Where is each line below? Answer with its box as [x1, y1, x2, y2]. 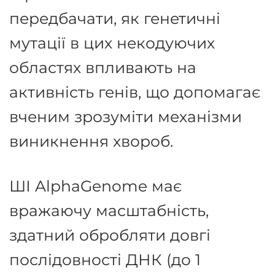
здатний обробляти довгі [9, 225, 211, 244]
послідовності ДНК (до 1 [9, 249, 201, 269]
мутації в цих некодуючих [9, 33, 215, 52]
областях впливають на [9, 57, 196, 77]
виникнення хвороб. [9, 131, 173, 150]
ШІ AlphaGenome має [9, 176, 182, 195]
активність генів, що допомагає [9, 82, 260, 101]
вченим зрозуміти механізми [9, 106, 242, 126]
